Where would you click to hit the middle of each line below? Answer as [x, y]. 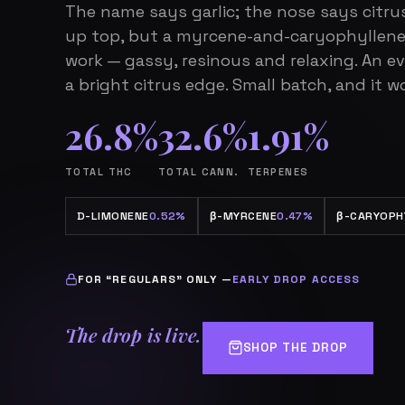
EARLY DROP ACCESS [296, 279]
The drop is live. [134, 334]
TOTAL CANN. [199, 171]
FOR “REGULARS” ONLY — [155, 279]
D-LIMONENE [113, 216]
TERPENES [278, 171]
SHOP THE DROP [295, 347]
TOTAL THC [99, 171]
